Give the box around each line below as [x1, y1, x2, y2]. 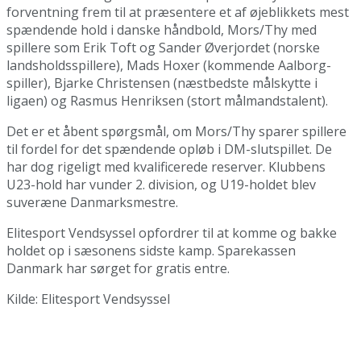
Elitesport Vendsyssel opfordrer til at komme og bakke [6, 224, 337, 243]
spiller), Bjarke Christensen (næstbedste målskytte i [6, 74, 317, 93]
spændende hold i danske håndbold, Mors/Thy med [6, 21, 317, 39]
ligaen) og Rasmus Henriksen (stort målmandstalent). [6, 92, 328, 110]
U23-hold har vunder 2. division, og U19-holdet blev [6, 176, 316, 194]
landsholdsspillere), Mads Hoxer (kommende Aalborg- [6, 56, 331, 75]
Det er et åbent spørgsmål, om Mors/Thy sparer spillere [6, 122, 346, 141]
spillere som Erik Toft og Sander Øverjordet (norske [6, 39, 320, 57]
